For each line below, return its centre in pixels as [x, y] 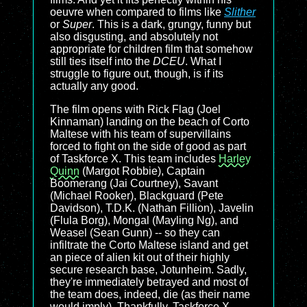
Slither [240, 12]
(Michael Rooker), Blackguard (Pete [137, 196]
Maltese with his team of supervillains [140, 134]
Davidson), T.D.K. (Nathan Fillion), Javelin [152, 208]
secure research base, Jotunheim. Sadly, [148, 270]
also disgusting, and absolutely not [134, 37]
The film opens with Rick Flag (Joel [135, 109]
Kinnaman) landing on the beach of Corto [150, 122]
